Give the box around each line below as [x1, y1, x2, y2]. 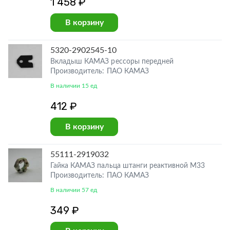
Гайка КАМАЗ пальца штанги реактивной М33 [50, 162, 205, 169]
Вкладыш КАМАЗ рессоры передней [50, 58, 174, 65]
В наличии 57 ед [50, 187, 98, 193]
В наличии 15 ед [50, 83, 98, 89]
